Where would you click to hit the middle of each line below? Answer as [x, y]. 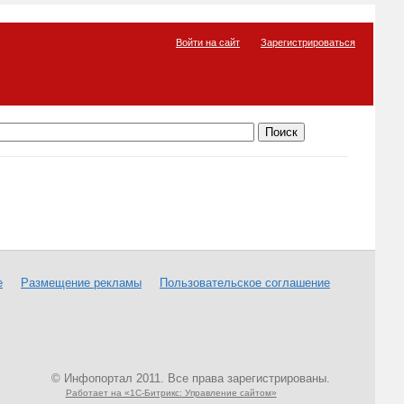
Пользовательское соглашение [245, 283]
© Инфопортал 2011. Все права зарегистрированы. [191, 378]
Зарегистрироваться [308, 42]
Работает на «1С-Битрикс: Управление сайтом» [171, 393]
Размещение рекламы [81, 283]
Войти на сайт [208, 42]
